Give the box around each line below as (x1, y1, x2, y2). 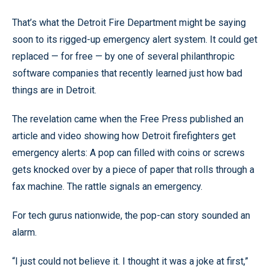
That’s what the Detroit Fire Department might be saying (12, 17, 246, 28)
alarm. (12, 227, 37, 238)
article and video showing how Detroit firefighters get (12, 130, 236, 142)
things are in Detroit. (12, 84, 96, 96)
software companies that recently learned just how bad (12, 67, 242, 79)
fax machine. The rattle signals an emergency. (12, 181, 202, 192)
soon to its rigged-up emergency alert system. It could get (12, 34, 257, 45)
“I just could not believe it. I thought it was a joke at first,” (12, 256, 248, 267)
